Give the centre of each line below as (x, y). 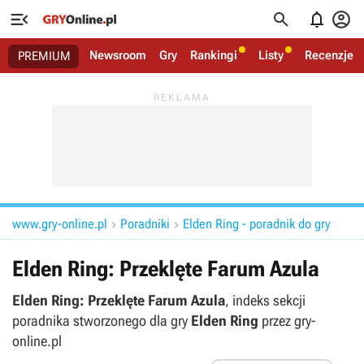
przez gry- (287, 321)
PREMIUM (44, 56)
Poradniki (145, 224)
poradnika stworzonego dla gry (102, 321)
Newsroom (118, 55)
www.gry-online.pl (60, 224)
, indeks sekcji (265, 300)
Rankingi (214, 55)
